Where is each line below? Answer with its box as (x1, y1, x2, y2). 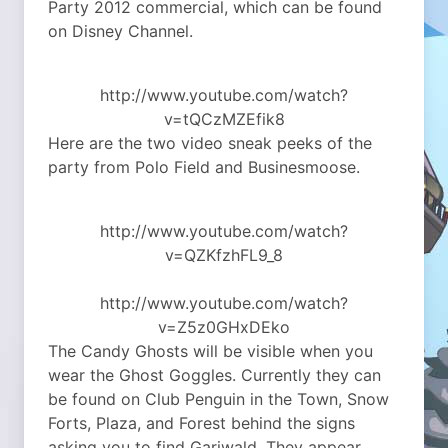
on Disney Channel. (48, 21, 193, 42)
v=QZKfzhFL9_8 (165, 245, 283, 266)
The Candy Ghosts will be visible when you (48, 341, 373, 362)
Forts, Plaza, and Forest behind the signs (48, 413, 355, 434)
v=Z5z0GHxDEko (158, 317, 290, 338)
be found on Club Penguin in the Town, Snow (48, 389, 389, 410)
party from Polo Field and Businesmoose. (48, 157, 360, 178)
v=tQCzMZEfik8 (163, 109, 285, 130)
